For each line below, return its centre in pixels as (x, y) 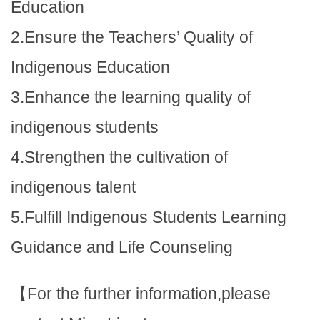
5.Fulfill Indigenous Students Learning (149, 217)
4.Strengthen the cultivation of (119, 157)
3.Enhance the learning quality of (131, 97)
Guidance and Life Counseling (122, 247)
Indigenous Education (90, 67)
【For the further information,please (141, 293)
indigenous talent (73, 187)
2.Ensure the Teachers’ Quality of (132, 37)
